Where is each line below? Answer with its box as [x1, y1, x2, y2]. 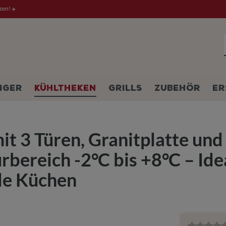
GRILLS [108, 83, 142, 93]
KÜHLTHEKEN [34, 83, 96, 93]
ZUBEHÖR [154, 83, 200, 93]
